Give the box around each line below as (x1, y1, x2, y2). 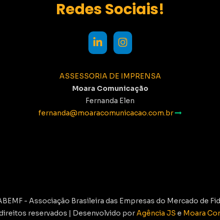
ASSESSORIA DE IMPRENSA (59, 72, 161, 81)
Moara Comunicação (72, 84, 148, 93)
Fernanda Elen (85, 96, 135, 106)
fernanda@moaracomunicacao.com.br (38, 109, 175, 118)
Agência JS (136, 209, 176, 218)
